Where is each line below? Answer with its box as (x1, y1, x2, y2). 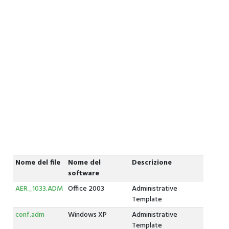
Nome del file (15, 157, 60, 169)
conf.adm (15, 209, 44, 221)
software (67, 168, 99, 179)
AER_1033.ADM (15, 183, 63, 195)
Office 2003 (67, 183, 104, 195)
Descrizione (131, 157, 172, 169)
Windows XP (67, 209, 107, 221)
